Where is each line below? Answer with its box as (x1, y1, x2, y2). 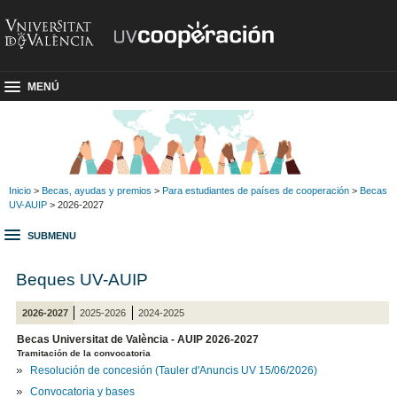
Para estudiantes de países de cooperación (162, 184, 349, 196)
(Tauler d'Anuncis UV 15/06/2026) (155, 364, 318, 378)
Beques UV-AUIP (16, 269, 149, 289)
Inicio (9, 184, 31, 196)
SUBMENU (27, 230, 76, 242)
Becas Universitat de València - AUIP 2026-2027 (17, 333, 260, 346)
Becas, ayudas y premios (42, 184, 152, 196)
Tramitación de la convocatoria (17, 348, 152, 359)
